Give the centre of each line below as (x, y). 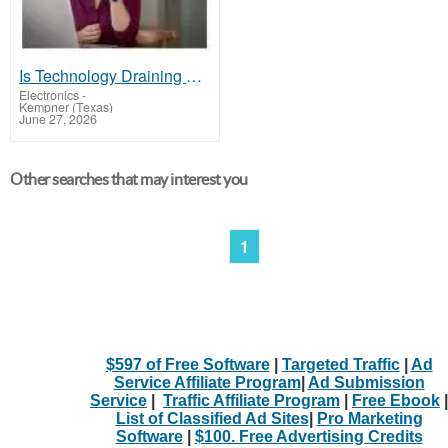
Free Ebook (396, 401)
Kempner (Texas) (66, 106)
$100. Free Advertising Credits (308, 437)
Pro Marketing (369, 419)
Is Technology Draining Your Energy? (194, 75)
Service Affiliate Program (207, 383)
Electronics (49, 94)
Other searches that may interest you (129, 179)
